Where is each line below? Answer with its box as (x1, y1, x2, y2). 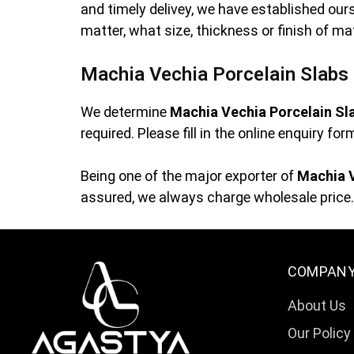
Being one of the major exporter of (81, 167, 297, 184)
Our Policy (287, 324, 351, 341)
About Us (287, 296, 346, 314)
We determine (81, 103, 170, 120)
